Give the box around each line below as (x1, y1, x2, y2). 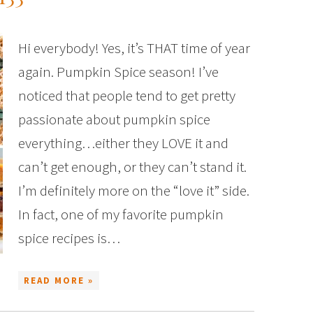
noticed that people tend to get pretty (18, 86, 235, 105)
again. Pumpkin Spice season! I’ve (18, 62, 219, 81)
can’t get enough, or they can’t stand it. (18, 157, 247, 176)
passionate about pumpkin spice (18, 110, 210, 129)
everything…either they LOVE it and (18, 133, 228, 152)
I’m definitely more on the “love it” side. (18, 181, 249, 200)
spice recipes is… (18, 228, 120, 247)
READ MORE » (24, 275, 94, 286)
